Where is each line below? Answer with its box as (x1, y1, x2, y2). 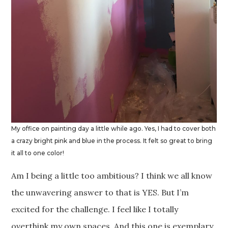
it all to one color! (11, 149, 65, 157)
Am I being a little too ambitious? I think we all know (11, 170, 213, 181)
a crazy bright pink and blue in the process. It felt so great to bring (11, 136, 213, 145)
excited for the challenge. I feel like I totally (11, 204, 179, 214)
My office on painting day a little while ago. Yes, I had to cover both (11, 124, 216, 132)
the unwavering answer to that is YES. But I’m (11, 187, 189, 197)
